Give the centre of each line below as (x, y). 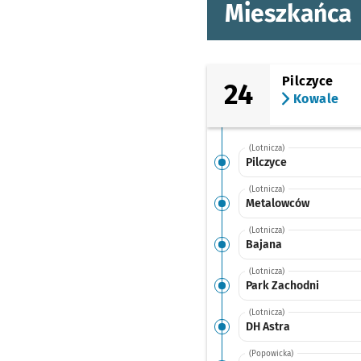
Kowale (316, 99)
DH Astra (268, 326)
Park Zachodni (282, 285)
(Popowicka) (271, 354)
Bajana (263, 244)
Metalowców (277, 203)
